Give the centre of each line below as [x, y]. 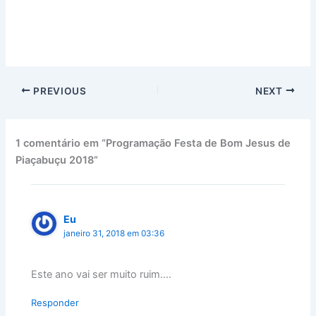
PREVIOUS [59, 91]
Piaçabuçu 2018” [57, 160]
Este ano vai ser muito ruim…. [102, 274]
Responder [55, 302]
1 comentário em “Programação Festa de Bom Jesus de [153, 144]
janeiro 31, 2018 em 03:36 [114, 233]
